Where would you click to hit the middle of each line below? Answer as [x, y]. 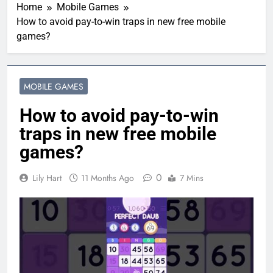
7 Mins [192, 178]
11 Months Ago [108, 178]
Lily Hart [47, 178]
